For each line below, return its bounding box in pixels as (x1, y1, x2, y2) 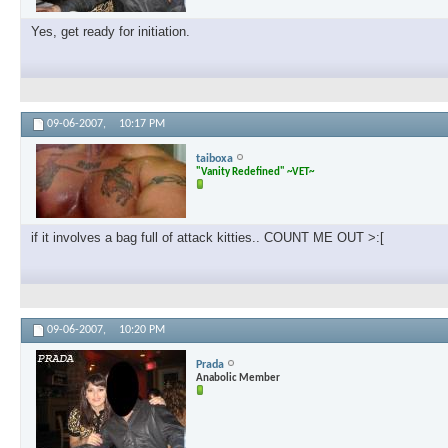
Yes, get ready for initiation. (31, 24, 190, 40)
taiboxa (196, 152, 233, 165)
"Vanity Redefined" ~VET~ (196, 166, 314, 178)
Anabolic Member (196, 372, 280, 384)
